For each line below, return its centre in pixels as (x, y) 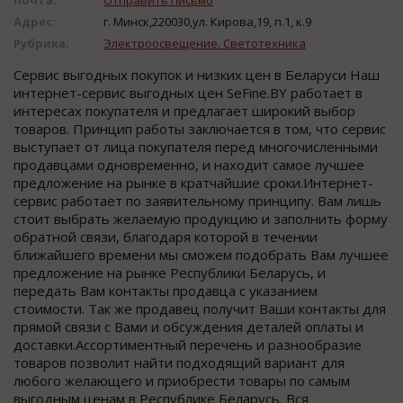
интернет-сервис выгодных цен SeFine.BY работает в (188, 92)
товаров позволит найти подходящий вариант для (179, 362)
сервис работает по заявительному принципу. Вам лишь (197, 200)
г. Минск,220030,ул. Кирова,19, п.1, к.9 (207, 21)
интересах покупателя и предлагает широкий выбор (184, 110)
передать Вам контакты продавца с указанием (166, 290)
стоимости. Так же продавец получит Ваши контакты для (200, 308)
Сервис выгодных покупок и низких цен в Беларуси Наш (197, 74)
